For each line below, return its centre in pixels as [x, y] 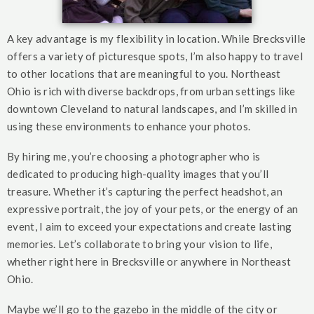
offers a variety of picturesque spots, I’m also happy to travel [155, 56]
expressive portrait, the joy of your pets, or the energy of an [153, 209]
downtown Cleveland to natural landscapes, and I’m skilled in [152, 108]
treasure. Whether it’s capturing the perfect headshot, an [145, 191]
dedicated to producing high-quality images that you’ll [138, 173]
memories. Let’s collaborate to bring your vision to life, [140, 244]
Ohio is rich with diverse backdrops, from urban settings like [151, 91]
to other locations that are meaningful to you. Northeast [144, 73]
